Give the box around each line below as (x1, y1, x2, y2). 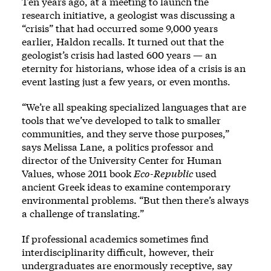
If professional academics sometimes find (22, 232, 209, 246)
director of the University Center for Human (22, 154, 221, 167)
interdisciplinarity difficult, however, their (22, 246, 214, 259)
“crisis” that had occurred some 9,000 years (22, 22, 218, 35)
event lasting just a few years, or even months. (22, 75, 230, 88)
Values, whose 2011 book (22, 167, 134, 180)
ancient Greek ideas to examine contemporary (22, 180, 230, 194)
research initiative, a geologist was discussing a (22, 8, 235, 22)
